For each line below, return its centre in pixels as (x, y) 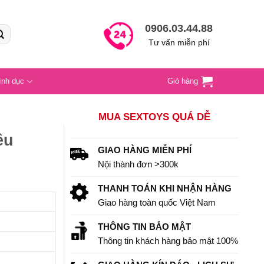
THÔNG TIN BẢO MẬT (145, 227)
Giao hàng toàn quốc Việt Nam (157, 203)
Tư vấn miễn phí (179, 43)
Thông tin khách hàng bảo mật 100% (168, 241)
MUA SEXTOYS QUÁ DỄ (154, 117)
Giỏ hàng (183, 81)
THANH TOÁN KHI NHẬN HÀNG (165, 189)
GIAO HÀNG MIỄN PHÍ (145, 150)
